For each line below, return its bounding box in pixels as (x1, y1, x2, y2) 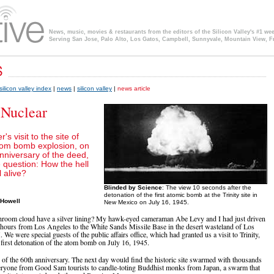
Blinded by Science (104, 184, 162, 191)
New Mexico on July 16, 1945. (104, 199, 189, 206)
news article (117, 85, 150, 92)
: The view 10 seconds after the (162, 184, 251, 191)
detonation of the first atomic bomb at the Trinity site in (104, 191, 257, 199)
